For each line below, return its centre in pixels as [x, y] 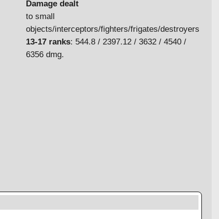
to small [40, 16]
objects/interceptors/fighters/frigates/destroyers [113, 29]
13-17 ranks [48, 42]
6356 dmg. [45, 54]
